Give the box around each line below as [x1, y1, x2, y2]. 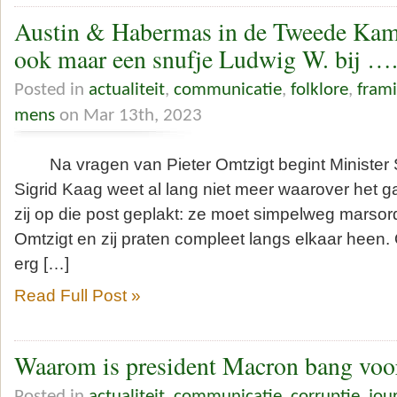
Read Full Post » [14, 285, 141, 305]
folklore [291, 80, 348, 99]
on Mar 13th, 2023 [55, 105, 202, 125]
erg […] [14, 253, 69, 273]
